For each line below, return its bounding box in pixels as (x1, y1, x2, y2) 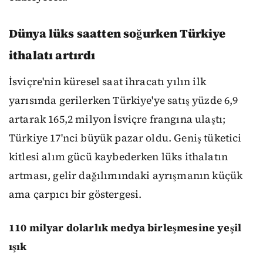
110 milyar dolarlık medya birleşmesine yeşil (9, 220, 242, 235)
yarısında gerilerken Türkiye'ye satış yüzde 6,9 (9, 93, 238, 108)
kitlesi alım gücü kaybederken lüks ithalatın (9, 150, 228, 164)
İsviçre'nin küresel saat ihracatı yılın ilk (9, 75, 206, 89)
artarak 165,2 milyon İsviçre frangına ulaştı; (9, 112, 226, 127)
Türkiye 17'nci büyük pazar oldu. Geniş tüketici (9, 131, 242, 146)
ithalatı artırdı (9, 47, 96, 64)
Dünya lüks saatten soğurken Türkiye (9, 25, 226, 42)
